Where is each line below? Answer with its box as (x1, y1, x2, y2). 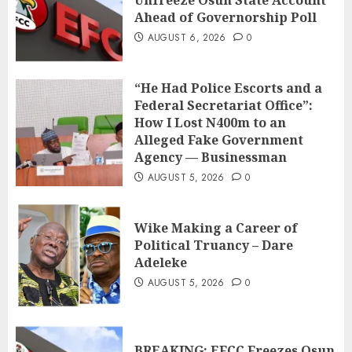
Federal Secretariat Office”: (134, 97, 313, 115)
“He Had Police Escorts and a (134, 79, 322, 97)
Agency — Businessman (134, 148, 287, 167)
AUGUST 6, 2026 (147, 31, 226, 46)
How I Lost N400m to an (134, 114, 286, 132)
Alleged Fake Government (134, 131, 303, 149)
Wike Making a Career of (134, 219, 298, 237)
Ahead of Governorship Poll (134, 9, 317, 27)
